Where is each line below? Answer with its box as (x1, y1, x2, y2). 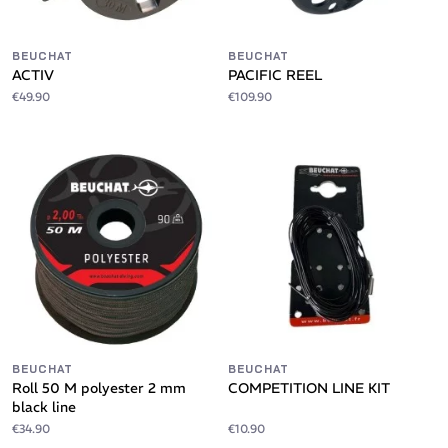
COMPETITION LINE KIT (228, 379, 390, 397)
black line (12, 398, 76, 416)
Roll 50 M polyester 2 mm (12, 379, 186, 397)
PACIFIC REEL (228, 66, 322, 84)
